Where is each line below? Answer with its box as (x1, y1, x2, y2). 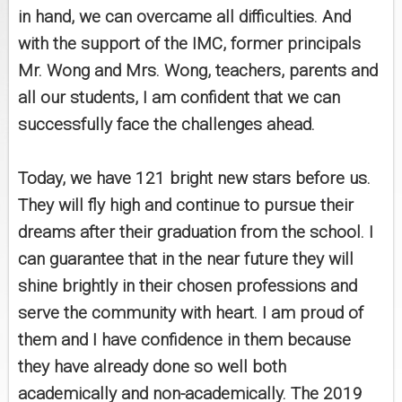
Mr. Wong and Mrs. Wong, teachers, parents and (18, 60, 378, 82)
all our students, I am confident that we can (18, 87, 340, 109)
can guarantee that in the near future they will (18, 249, 354, 270)
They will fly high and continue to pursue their (18, 195, 354, 216)
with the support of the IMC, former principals (18, 33, 361, 55)
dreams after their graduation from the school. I (18, 222, 373, 243)
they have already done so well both (18, 356, 286, 378)
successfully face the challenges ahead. (18, 114, 315, 135)
